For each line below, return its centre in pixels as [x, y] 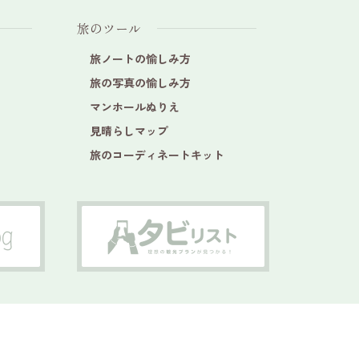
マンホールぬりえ [135, 107]
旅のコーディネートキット [157, 155]
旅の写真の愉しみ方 [140, 83]
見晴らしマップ [129, 131]
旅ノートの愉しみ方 [140, 58]
